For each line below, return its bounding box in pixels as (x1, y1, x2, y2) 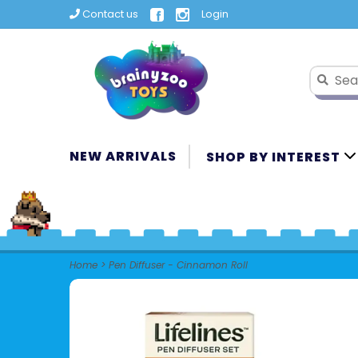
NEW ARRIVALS (70, 147, 177, 165)
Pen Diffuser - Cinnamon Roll (109, 258, 248, 272)
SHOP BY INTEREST (206, 148, 344, 166)
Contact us (80, 6, 138, 22)
